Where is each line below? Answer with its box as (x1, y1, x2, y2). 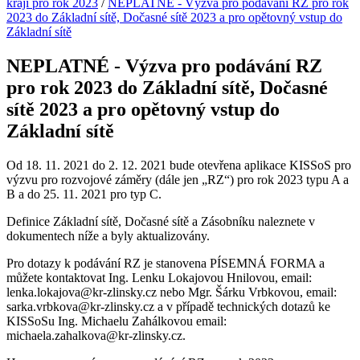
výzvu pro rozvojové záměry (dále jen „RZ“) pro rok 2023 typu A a (6, 172, 349, 186)
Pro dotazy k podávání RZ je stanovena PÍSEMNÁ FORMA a (6, 256, 325, 270)
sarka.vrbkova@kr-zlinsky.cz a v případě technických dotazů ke (6, 299, 330, 313)
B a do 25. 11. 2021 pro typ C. (6, 186, 162, 201)
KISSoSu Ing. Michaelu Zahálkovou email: (6, 313, 227, 328)
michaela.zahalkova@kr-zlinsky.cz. (6, 328, 186, 342)
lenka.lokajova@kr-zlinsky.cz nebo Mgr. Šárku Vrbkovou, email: (6, 284, 337, 299)
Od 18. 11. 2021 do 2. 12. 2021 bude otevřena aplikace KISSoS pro (6, 157, 351, 172)
